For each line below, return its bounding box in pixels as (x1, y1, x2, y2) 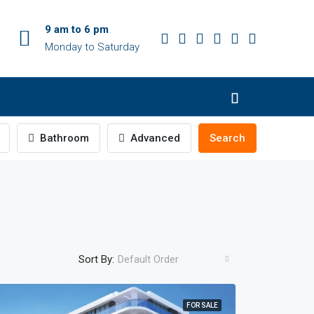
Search (210, 132, 245, 144)
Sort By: (78, 252, 114, 266)
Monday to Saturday (45, 41, 139, 53)
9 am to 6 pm (45, 23, 109, 36)
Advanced (128, 132, 180, 144)
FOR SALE (186, 301, 218, 309)
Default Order (117, 253, 179, 266)
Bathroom (37, 132, 89, 144)
